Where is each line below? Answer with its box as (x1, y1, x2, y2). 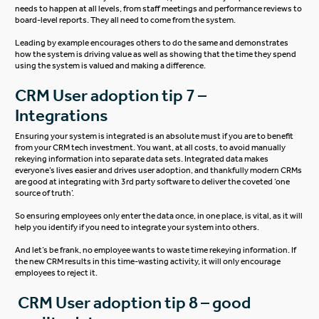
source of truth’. (15, 188, 76, 199)
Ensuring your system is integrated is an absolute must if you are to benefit (15, 131, 294, 142)
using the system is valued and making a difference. (15, 61, 208, 71)
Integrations (15, 105, 117, 125)
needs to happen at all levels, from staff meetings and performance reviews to (15, 4, 303, 14)
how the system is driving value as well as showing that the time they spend (15, 49, 297, 60)
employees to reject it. (15, 268, 100, 278)
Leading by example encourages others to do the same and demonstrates (15, 38, 289, 48)
